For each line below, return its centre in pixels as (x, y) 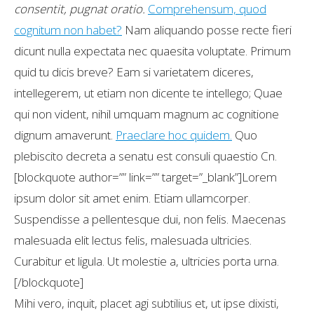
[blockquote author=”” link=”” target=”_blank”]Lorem (145, 177)
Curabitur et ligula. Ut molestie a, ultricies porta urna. (146, 261)
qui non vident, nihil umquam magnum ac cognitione (146, 114)
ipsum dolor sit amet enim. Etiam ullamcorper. (132, 198)
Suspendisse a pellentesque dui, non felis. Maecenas (150, 219)
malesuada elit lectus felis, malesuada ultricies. (133, 240)
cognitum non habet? (68, 30)
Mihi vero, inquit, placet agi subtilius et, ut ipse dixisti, (146, 303)
